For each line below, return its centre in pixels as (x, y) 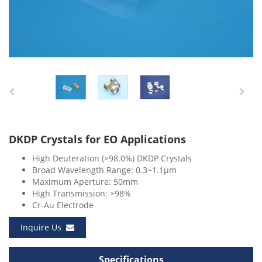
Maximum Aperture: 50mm (85, 181)
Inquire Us (43, 227)
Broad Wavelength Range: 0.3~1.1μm (104, 170)
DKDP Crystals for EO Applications (97, 139)
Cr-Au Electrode (63, 205)
